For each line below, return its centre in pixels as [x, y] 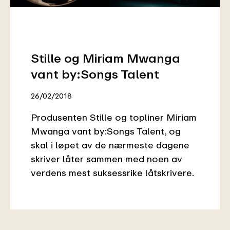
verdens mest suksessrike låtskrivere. [112, 173]
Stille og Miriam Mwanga [106, 58]
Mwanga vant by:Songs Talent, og [106, 131]
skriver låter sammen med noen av [107, 159]
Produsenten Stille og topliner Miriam [114, 117]
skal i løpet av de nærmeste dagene [110, 145]
